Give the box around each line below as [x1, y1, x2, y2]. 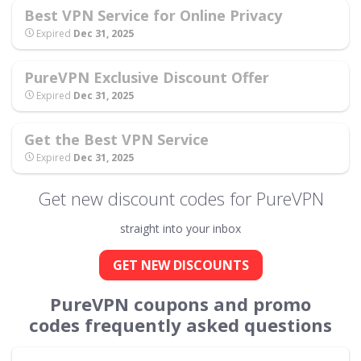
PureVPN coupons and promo [50, 291, 311, 316]
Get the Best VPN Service [24, 129, 209, 149]
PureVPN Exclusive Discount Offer [24, 67, 269, 87]
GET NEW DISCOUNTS [112, 255, 249, 274]
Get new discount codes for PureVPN [37, 185, 324, 210]
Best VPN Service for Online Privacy [24, 5, 282, 25]
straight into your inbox [120, 220, 241, 236]
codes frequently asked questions [29, 312, 332, 337]
